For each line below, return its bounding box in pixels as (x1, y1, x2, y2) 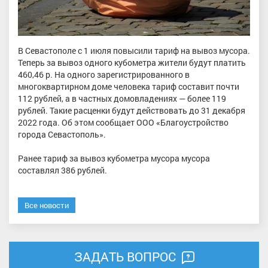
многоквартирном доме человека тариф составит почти (18, 80, 239, 92)
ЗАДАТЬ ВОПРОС (74, 248, 179, 266)
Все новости (25, 199, 69, 211)
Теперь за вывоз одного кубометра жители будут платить (18, 56, 246, 68)
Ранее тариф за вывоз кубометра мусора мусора (18, 152, 210, 164)
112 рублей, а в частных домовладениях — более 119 (18, 92, 226, 104)
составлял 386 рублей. (18, 164, 107, 176)
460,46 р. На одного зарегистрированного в (18, 68, 190, 80)
